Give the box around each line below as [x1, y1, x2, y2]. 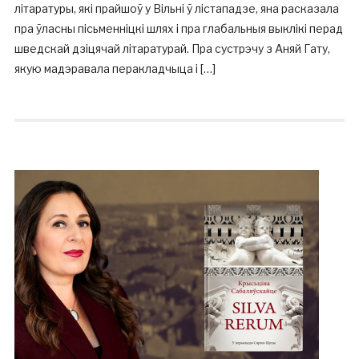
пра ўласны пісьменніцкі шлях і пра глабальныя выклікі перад [14, 22, 343, 35]
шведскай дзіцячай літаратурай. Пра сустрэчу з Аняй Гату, [14, 42, 330, 55]
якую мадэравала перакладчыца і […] [14, 62, 216, 75]
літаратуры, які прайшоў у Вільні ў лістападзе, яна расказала [14, 2, 339, 15]
